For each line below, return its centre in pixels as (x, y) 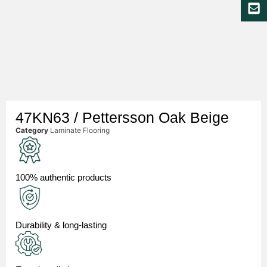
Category (32, 130)
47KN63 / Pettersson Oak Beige (122, 117)
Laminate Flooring (80, 130)
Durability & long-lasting (61, 225)
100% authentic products (63, 178)
